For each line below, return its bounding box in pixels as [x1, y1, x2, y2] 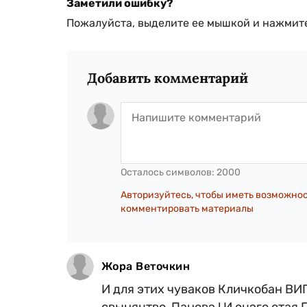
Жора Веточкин [101, 259, 191, 273]
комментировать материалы [121, 202, 254, 214]
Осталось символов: [121, 166, 217, 178]
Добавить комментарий [87, 69, 248, 86]
